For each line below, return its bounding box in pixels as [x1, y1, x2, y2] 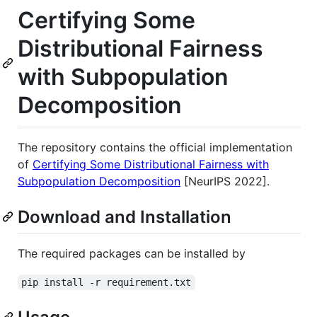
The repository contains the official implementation [18, 139, 292, 154]
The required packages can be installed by [18, 246, 246, 260]
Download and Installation [18, 206, 231, 227]
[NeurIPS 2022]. [180, 173, 270, 188]
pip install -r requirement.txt [21, 276, 192, 288]
